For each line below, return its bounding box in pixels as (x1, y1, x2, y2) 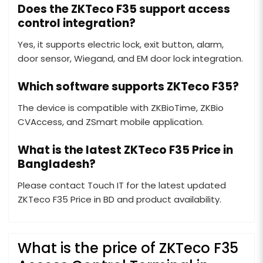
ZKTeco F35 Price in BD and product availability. (18, 193, 221, 206)
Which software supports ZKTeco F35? (18, 79, 239, 95)
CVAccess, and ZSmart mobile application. (18, 116, 204, 129)
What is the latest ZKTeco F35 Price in (18, 142, 233, 159)
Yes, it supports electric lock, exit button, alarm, (18, 38, 224, 51)
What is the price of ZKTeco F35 (18, 238, 238, 258)
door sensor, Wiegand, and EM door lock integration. (18, 52, 243, 65)
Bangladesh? (18, 156, 96, 173)
